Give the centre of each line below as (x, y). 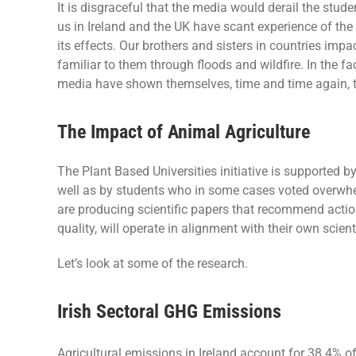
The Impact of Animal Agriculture (183, 132)
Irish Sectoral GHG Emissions (169, 312)
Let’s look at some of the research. (152, 264)
